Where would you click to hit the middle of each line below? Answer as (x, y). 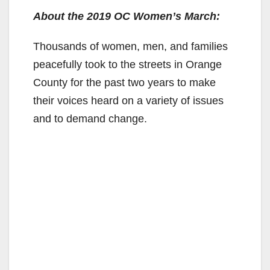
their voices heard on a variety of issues (128, 100)
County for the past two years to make (124, 82)
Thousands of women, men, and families (130, 46)
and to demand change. (90, 118)
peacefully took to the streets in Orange (127, 64)
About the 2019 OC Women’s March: (127, 16)
